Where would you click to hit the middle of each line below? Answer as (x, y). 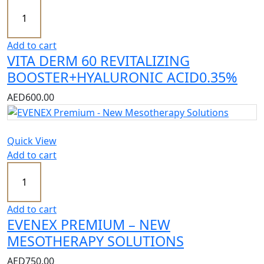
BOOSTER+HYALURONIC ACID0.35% (122, 77)
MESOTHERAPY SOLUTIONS (95, 241)
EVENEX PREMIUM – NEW (89, 225)
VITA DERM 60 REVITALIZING (98, 60)
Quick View (32, 141)
